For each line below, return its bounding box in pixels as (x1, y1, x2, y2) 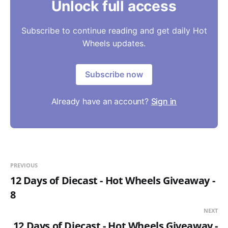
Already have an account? (51, 96, 151, 107)
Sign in (151, 96, 177, 107)
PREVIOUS (10, 161, 38, 169)
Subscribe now (85, 69, 143, 80)
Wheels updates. (82, 38, 146, 49)
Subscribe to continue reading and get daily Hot (21, 25, 207, 36)
